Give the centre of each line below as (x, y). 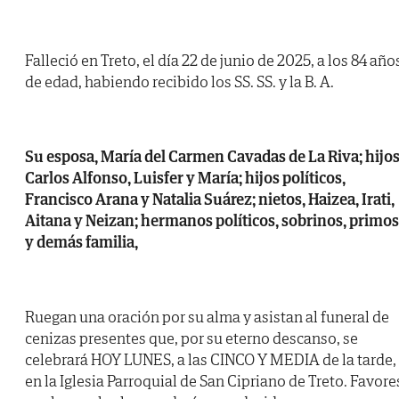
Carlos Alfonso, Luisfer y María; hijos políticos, (185, 178)
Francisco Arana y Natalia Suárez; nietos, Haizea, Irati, (210, 199)
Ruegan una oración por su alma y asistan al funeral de (207, 317)
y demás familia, (81, 242)
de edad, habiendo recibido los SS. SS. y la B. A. (179, 82)
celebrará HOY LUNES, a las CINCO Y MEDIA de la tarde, (211, 360)
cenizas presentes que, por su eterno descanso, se (191, 338)
